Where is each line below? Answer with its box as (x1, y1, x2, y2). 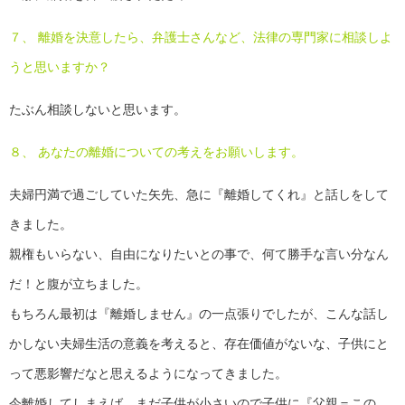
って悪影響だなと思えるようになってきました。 (9, 365, 287, 381)
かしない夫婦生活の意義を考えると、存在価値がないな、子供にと (9, 335, 389, 351)
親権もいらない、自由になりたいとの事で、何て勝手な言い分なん (9, 246, 389, 261)
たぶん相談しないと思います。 (9, 101, 186, 117)
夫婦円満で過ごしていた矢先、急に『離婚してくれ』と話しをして (9, 186, 389, 202)
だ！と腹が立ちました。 (9, 276, 148, 291)
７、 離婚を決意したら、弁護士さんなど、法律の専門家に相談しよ (9, 29, 392, 44)
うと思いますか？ (9, 59, 110, 74)
